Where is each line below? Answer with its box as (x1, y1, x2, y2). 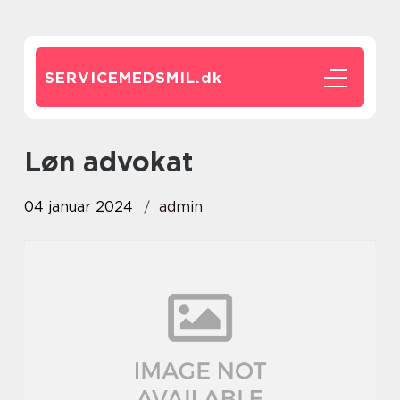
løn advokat (41, 146, 193, 178)
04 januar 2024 (24, 198, 133, 215)
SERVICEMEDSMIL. (45, 69, 201, 87)
